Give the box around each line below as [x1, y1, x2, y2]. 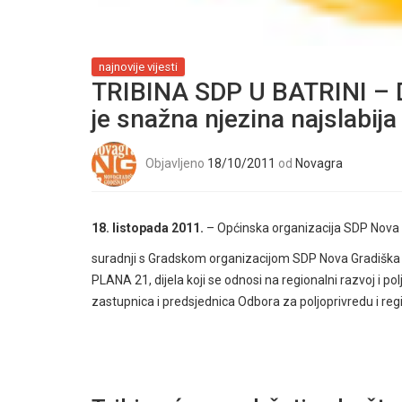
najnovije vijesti [99, 59, 178, 74]
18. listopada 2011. [92, 220, 204, 235]
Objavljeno [145, 155, 207, 170]
